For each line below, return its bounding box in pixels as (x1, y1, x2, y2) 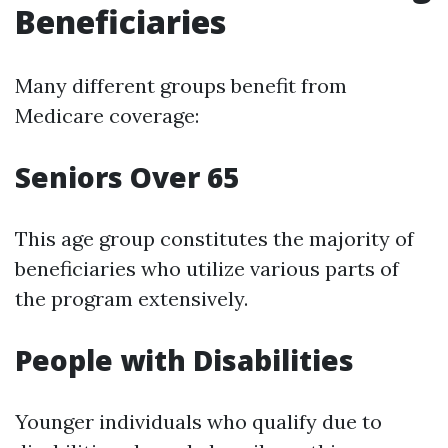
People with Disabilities (15, 341, 354, 379)
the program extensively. (15, 286, 248, 311)
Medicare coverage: (15, 103, 199, 128)
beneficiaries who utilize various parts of (15, 256, 399, 281)
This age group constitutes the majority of (15, 226, 414, 251)
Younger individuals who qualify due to (15, 409, 382, 434)
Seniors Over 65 (15, 158, 239, 196)
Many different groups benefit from (15, 73, 347, 98)
